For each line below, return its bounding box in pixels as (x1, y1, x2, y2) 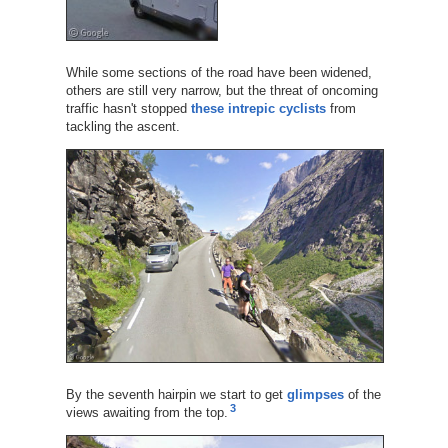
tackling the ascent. (65, 118, 180, 134)
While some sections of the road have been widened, (65, 64, 372, 80)
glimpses (286, 386, 344, 402)
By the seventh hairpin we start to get (65, 386, 287, 402)
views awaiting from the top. (65, 404, 228, 420)
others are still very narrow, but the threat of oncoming (65, 82, 378, 98)
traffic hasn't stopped (65, 100, 191, 116)
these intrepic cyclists (190, 100, 326, 116)
